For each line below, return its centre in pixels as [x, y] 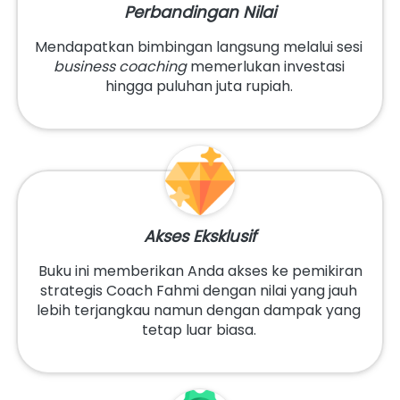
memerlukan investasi [265, 67]
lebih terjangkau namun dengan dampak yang [199, 311]
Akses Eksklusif [200, 237]
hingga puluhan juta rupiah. [200, 87]
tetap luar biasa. [200, 330]
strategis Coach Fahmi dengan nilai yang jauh [199, 291]
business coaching [120, 67]
